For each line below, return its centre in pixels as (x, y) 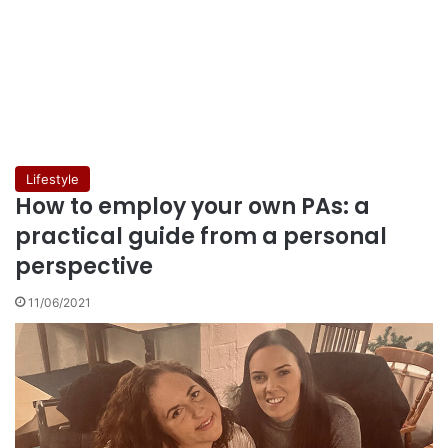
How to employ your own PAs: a (192, 206)
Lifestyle (52, 178)
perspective (84, 266)
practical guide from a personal (201, 236)
